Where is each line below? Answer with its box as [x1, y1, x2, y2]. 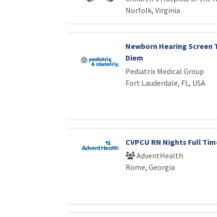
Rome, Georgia [125, 162, 175, 172]
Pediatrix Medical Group [125, 66, 204, 76]
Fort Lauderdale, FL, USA [125, 78, 205, 88]
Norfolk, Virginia [125, 5, 180, 15]
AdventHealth [135, 151, 183, 160]
